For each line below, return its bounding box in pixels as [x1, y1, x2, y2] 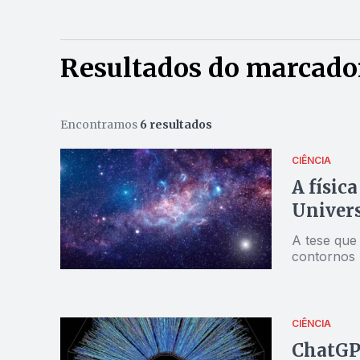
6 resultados [139, 117, 212, 132]
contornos [291, 247, 355, 264]
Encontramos [59, 117, 140, 132]
